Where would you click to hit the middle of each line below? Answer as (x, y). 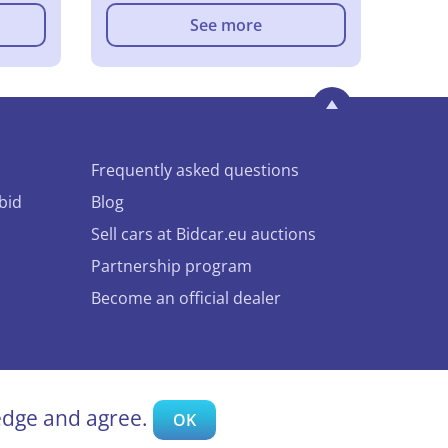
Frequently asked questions (195, 169)
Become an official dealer (186, 297)
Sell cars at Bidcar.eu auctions (203, 233)
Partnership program (171, 265)
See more (226, 24)
